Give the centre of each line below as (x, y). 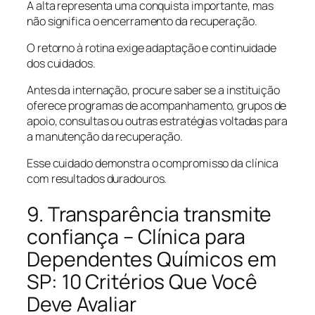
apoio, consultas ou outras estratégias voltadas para (157, 121)
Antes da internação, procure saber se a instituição (153, 90)
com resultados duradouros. (97, 179)
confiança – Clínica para (136, 236)
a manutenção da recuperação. (105, 136)
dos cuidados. (61, 63)
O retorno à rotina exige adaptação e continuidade (152, 47)
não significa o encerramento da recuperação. (142, 21)
